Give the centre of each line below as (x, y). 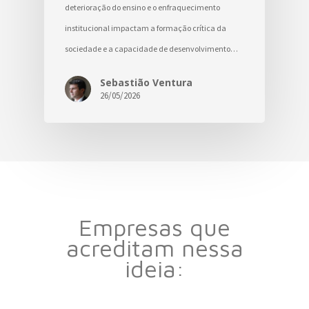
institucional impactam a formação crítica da (146, 28)
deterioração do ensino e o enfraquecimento (142, 8)
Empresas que (154, 227)
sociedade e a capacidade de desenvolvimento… (151, 49)
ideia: (154, 268)
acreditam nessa (154, 248)
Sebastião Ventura (146, 83)
